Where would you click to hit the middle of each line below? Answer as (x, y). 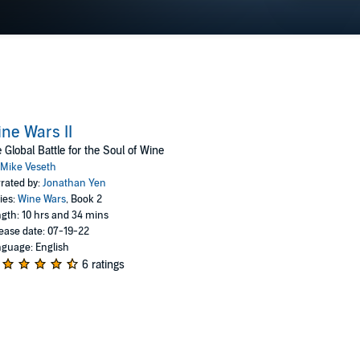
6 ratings (103, 265)
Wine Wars (41, 199)
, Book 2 (84, 199)
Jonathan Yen (74, 183)
